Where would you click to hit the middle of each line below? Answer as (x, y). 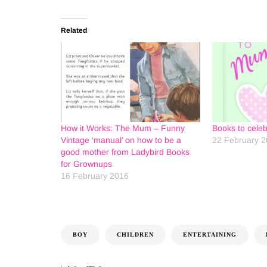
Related (74, 30)
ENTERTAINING (210, 234)
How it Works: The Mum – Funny (123, 128)
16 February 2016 (95, 176)
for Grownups (86, 164)
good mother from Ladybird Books (125, 152)
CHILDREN (135, 234)
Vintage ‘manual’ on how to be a (121, 140)
